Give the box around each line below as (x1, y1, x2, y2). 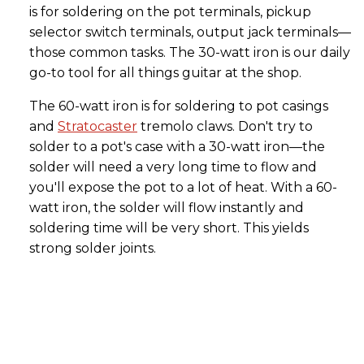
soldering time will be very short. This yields (29, 219, 309, 236)
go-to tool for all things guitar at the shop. (29, 64, 301, 80)
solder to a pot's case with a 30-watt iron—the (29, 138, 325, 154)
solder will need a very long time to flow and (29, 158, 317, 175)
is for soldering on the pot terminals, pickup (29, 3, 311, 19)
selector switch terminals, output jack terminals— (29, 24, 351, 40)
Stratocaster (58, 118, 137, 134)
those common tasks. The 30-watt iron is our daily (29, 44, 350, 60)
